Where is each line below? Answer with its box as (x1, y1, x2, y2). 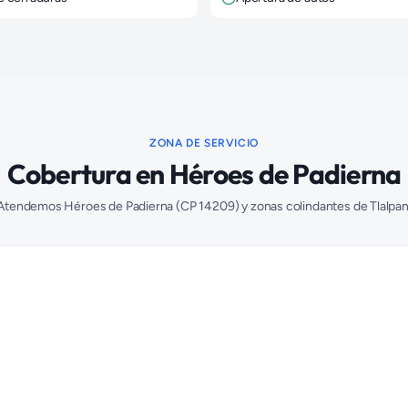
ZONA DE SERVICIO (149, 137, 259, 149)
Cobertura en (6, 157, 169, 191)
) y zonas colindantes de (234, 199, 371, 214)
